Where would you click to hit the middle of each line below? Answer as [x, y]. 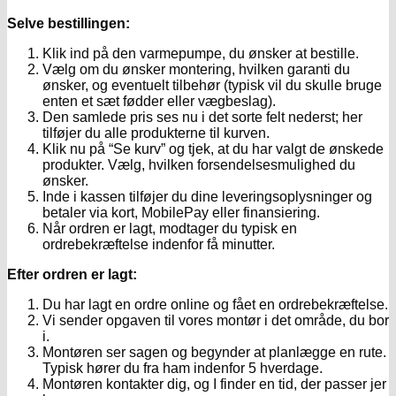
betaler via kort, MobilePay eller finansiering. [181, 213]
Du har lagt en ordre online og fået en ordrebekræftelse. [215, 305]
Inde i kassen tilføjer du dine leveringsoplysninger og [207, 197]
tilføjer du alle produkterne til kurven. [156, 133]
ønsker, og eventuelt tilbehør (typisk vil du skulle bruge [212, 86]
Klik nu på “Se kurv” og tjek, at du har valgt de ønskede [213, 149]
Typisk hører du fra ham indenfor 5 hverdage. [183, 369]
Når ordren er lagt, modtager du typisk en [170, 229]
